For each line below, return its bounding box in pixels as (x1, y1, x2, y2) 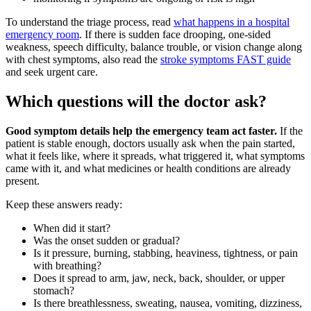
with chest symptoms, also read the (6, 53, 160, 65)
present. (6, 174, 40, 187)
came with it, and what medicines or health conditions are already (6, 162, 291, 174)
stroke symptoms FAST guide (160, 53, 291, 65)
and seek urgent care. (6, 65, 98, 78)
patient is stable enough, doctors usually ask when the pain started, (6, 137, 295, 149)
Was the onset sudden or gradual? (33, 234, 180, 246)
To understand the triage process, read (6, 15, 174, 28)
